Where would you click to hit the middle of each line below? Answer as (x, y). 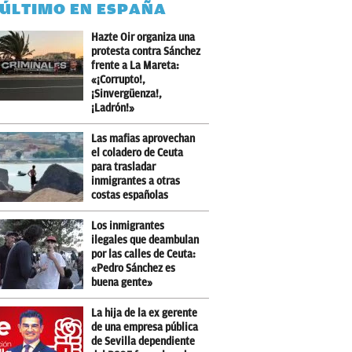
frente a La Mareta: (136, 66)
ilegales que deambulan (145, 240)
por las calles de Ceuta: (144, 254)
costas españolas (130, 195)
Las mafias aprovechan (143, 139)
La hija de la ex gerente (145, 313)
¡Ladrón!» (113, 108)
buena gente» (122, 282)
